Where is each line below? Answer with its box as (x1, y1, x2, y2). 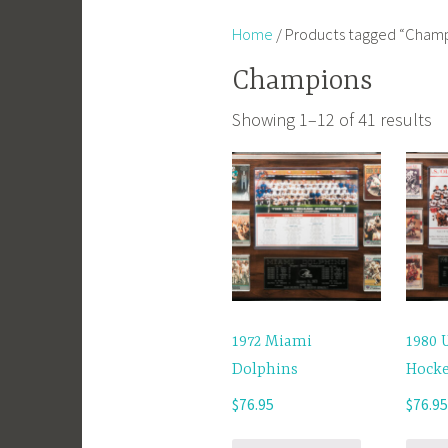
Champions (232, 65, 373, 98)
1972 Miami (232, 332, 312, 351)
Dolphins (232, 360, 298, 379)
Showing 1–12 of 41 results (232, 107, 432, 131)
